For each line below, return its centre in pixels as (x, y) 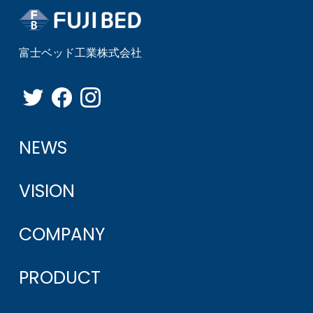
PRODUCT (59, 278)
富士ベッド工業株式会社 (80, 52)
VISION (46, 191)
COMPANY (61, 235)
